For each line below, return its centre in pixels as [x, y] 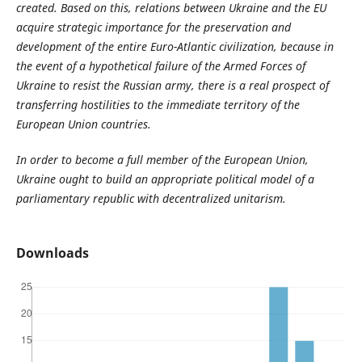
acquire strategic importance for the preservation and [153, 27]
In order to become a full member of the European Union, [162, 160]
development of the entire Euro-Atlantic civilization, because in [175, 47]
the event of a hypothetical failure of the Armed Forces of [160, 66]
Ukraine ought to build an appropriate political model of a [165, 179]
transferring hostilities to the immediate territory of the [158, 105]
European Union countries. [83, 124]
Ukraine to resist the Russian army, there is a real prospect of [172, 86]
